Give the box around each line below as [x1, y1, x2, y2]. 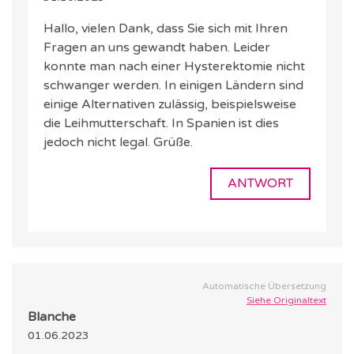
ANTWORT [228, 175, 293, 192]
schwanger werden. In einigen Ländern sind [43, 77, 303, 94]
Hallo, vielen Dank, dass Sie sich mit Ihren [43, 21, 288, 37]
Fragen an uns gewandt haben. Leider [43, 40, 270, 56]
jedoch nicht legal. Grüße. [43, 134, 193, 151]
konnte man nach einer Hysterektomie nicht [43, 58, 305, 75]
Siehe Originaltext [247, 295, 326, 307]
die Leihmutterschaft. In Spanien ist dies [43, 115, 279, 132]
